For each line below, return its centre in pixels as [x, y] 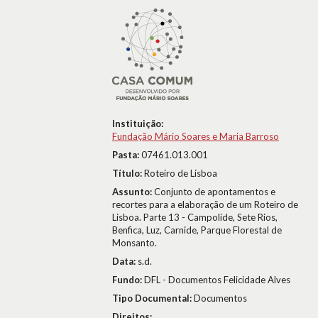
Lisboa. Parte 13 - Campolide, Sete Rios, [195, 217]
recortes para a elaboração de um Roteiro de [205, 204]
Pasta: [127, 155]
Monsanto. [135, 243]
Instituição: [138, 124]
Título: [128, 173]
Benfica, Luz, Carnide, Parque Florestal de [197, 230]
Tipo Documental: [153, 298]
